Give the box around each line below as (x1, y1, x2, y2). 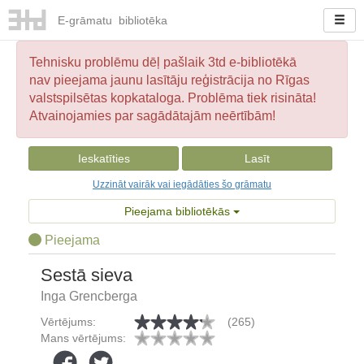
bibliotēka (115, 14, 167, 28)
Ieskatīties (77, 152, 130, 165)
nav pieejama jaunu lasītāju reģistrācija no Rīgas (29, 73, 310, 87)
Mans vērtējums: (41, 331, 126, 344)
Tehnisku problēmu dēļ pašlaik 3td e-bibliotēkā (29, 55, 297, 69)
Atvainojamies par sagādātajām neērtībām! (29, 109, 275, 123)
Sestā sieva (41, 265, 132, 285)
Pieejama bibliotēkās (124, 205, 233, 218)
